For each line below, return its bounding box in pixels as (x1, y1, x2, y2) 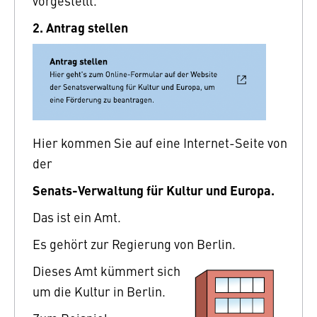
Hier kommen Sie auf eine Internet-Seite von (33, 133, 287, 151)
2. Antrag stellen (33, 17, 128, 36)
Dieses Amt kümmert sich (33, 261, 180, 279)
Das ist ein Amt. (33, 207, 121, 226)
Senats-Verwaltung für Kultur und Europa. (33, 180, 275, 199)
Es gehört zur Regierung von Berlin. (33, 234, 236, 253)
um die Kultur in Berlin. (33, 282, 166, 300)
